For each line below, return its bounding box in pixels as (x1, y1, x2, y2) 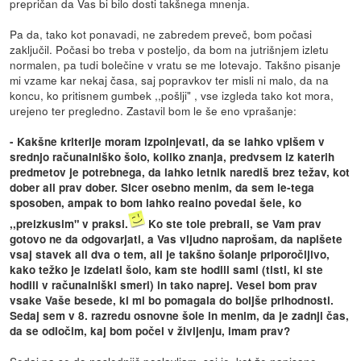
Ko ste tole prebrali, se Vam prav (145, 215, 322, 231)
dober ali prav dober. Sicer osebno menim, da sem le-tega (10, 179, 315, 195)
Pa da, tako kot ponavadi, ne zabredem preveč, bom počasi (10, 25, 313, 42)
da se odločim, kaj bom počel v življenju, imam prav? (10, 322, 291, 338)
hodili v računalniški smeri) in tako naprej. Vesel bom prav (10, 276, 318, 293)
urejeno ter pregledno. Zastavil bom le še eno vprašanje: (10, 102, 297, 118)
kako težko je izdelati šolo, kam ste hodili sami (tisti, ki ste (10, 261, 324, 277)
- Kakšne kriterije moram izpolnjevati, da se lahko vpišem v (10, 133, 326, 149)
